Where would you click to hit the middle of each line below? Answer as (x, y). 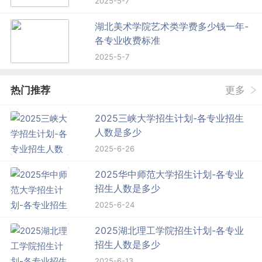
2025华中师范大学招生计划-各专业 (170, 175)
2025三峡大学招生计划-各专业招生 (170, 118)
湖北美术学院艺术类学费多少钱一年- (172, 27)
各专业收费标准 (128, 41)
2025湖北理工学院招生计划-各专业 (170, 231)
